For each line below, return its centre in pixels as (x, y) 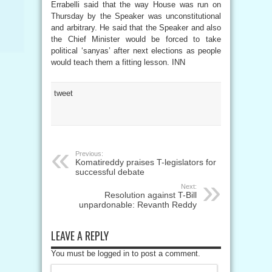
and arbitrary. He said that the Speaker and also (136, 28)
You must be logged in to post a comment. (126, 253)
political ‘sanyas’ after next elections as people (136, 51)
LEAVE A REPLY (80, 236)
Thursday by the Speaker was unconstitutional (136, 16)
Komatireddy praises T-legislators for (146, 162)
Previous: (89, 154)
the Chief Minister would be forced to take (136, 39)
